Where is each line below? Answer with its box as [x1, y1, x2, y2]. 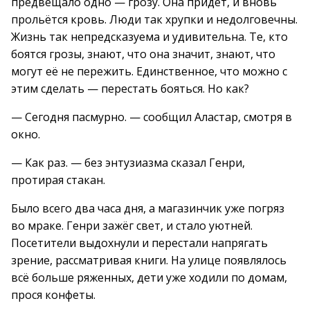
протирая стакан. [11, 172, 105, 188]
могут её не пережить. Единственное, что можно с [11, 64, 287, 79]
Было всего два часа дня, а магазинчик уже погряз [11, 201, 284, 216]
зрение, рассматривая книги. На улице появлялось [11, 253, 286, 268]
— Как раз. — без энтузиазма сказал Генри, [11, 155, 245, 170]
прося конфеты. [11, 287, 95, 302]
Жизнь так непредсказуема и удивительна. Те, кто [11, 29, 288, 44]
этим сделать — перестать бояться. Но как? [11, 81, 249, 96]
